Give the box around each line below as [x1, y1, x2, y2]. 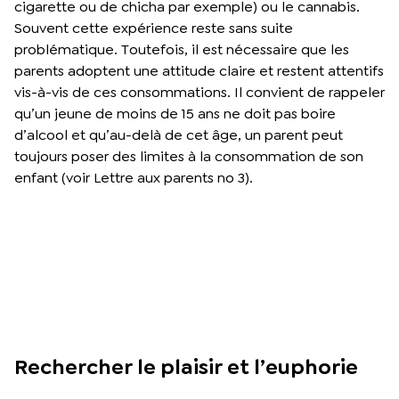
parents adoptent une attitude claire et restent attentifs [14, 61, 384, 80]
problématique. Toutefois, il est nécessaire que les [14, 39, 349, 59]
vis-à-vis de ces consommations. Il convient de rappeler [14, 82, 385, 102]
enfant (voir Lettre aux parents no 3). [14, 167, 253, 187]
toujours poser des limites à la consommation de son [14, 146, 363, 166]
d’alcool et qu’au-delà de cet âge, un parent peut [14, 125, 343, 144]
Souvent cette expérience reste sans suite [14, 18, 293, 37]
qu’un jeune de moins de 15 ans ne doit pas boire [14, 103, 336, 123]
